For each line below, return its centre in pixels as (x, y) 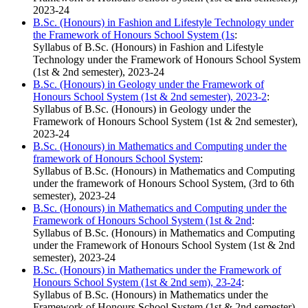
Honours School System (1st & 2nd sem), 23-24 (137, 283)
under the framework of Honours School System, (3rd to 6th (164, 184)
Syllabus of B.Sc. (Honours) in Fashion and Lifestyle (148, 47)
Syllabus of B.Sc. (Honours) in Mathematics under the (151, 295)
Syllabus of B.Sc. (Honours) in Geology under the (142, 109)
